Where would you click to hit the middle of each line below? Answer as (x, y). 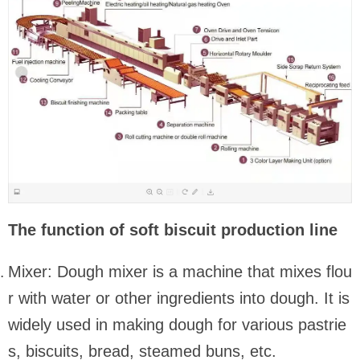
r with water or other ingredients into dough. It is (179, 299)
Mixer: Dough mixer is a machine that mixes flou (180, 272)
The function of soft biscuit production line (173, 230)
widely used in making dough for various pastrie (177, 325)
